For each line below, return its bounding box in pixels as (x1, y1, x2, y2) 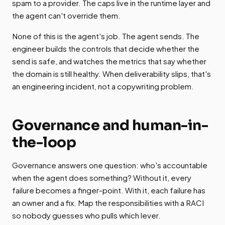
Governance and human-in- (12, 116, 208, 135)
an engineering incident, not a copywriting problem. (12, 81, 194, 91)
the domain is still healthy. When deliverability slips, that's (12, 69, 211, 79)
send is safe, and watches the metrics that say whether (12, 56, 206, 66)
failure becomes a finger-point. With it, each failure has (12, 185, 205, 195)
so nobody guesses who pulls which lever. (12, 210, 161, 220)
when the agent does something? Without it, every (12, 173, 191, 183)
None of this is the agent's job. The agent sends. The (12, 31, 199, 41)
